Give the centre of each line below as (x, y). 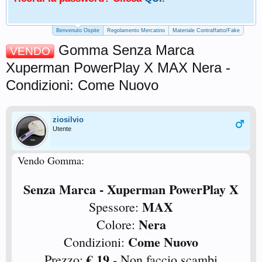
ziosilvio (68, 120)
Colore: (117, 224)
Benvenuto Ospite (78, 30)
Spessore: (116, 207)
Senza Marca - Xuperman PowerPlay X (131, 189)
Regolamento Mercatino (136, 30)
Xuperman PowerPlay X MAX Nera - (118, 68)
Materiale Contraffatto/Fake (206, 30)
